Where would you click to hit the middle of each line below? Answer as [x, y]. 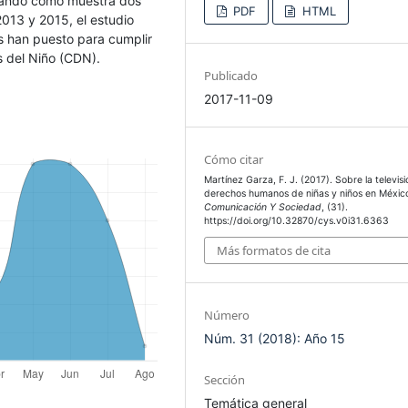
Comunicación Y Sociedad [263, 207]
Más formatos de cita [274, 251]
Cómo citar [234, 159]
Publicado [231, 75]
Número [227, 316]
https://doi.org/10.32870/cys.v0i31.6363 [297, 220]
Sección [225, 380]
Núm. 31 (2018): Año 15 [275, 339]
